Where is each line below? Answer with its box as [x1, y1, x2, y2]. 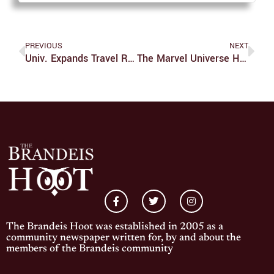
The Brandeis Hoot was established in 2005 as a [6, 222, 223, 233]
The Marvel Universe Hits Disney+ [239, 51, 246, 65]
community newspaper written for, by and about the [6, 233, 241, 244]
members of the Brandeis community [6, 244, 173, 255]
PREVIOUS [25, 39, 62, 51]
